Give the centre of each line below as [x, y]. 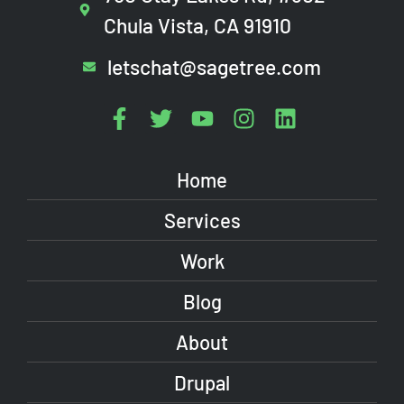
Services [202, 220]
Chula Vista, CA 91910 [197, 26]
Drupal [202, 382]
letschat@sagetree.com [215, 67]
